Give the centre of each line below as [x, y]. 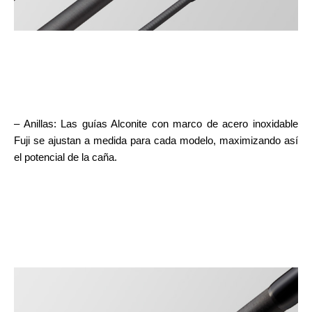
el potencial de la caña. [65, 157]
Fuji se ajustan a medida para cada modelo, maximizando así [156, 140]
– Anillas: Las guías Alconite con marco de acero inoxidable [156, 123]
